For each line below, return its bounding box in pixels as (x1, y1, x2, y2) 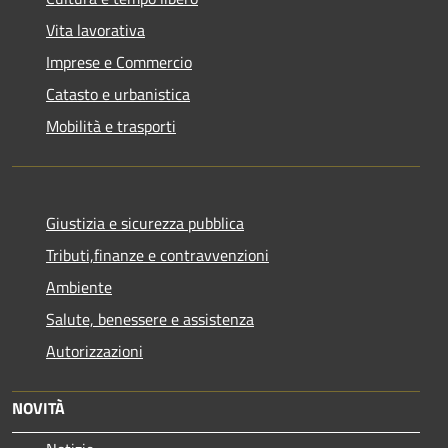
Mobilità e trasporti (46, 113, 176, 138)
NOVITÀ (12, 395, 65, 420)
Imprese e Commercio (46, 49, 192, 74)
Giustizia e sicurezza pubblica (46, 210, 244, 235)
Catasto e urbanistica (46, 81, 190, 106)
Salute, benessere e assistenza (46, 306, 254, 331)
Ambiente (46, 274, 112, 299)
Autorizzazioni (46, 338, 143, 363)
